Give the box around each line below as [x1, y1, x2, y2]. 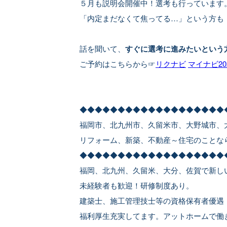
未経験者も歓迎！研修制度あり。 [80, 180, 194, 191]
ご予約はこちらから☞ [80, 58, 156, 69]
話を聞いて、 [80, 43, 125, 54]
